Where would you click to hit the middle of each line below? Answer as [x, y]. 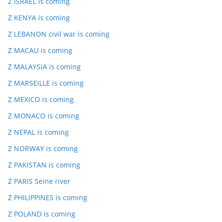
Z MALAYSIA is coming [44, 67]
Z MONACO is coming [44, 116]
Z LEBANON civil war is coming [59, 34]
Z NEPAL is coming [38, 132]
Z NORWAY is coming [43, 148]
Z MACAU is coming [40, 50]
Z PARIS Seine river [39, 181]
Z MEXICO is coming [41, 99]
